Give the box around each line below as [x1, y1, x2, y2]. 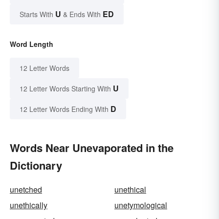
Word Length [10, 39, 53, 49]
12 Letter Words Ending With [20, 104, 109, 114]
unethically [10, 199, 47, 211]
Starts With [20, 9, 55, 20]
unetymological [114, 199, 167, 211]
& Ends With [61, 9, 103, 20]
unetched [10, 184, 42, 196]
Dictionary [10, 157, 62, 174]
